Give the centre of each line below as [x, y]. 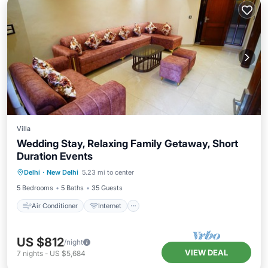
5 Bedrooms [35, 188]
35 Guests [107, 188]
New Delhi [63, 172]
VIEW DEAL [206, 252]
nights [33, 253]
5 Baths [72, 188]
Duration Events [55, 156]
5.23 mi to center [108, 172]
